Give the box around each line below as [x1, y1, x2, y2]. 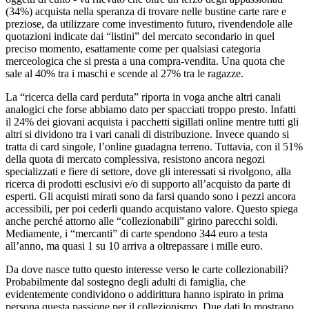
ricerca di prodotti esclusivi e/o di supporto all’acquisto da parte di [6, 178, 290, 190]
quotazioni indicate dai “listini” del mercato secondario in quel [6, 30, 275, 43]
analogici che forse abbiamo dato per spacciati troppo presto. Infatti [6, 103, 296, 116]
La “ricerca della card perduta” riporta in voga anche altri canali [6, 91, 281, 103]
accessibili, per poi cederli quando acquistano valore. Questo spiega [6, 203, 298, 215]
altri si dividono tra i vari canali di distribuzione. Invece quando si [6, 128, 289, 141]
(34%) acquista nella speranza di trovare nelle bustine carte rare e [6, 6, 286, 18]
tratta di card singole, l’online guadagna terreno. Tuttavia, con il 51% [6, 141, 303, 153]
